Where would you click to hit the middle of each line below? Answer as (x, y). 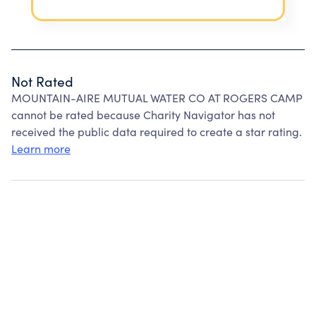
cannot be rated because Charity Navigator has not (143, 115)
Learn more (41, 148)
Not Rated (42, 81)
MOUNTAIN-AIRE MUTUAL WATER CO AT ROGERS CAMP (157, 98)
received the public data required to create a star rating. (157, 132)
